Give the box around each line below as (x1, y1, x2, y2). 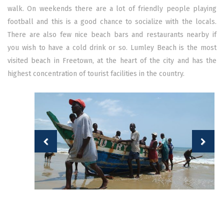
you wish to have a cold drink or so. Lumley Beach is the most (7, 43, 216, 52)
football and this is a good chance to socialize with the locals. (7, 17, 216, 26)
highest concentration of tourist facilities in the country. (7, 69, 184, 78)
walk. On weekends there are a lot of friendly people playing (7, 4, 216, 13)
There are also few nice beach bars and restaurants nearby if (7, 30, 216, 39)
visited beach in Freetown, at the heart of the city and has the (7, 56, 216, 65)
